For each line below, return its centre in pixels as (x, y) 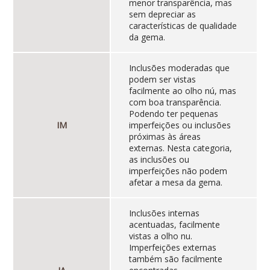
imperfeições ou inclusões (180, 125)
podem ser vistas (162, 80)
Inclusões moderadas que (179, 68)
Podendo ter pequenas (173, 114)
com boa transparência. (175, 102)
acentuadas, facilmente (174, 225)
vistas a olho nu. (160, 236)
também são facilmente (175, 259)
